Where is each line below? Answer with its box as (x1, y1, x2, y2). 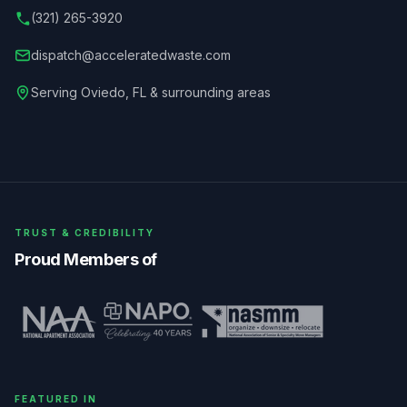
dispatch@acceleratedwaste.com (31, 47, 231, 64)
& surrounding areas (146, 84, 271, 101)
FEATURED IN (15, 393, 97, 405)
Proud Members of (15, 250, 157, 270)
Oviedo (81, 84, 125, 101)
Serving (31, 84, 81, 101)
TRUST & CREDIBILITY (15, 227, 154, 239)
